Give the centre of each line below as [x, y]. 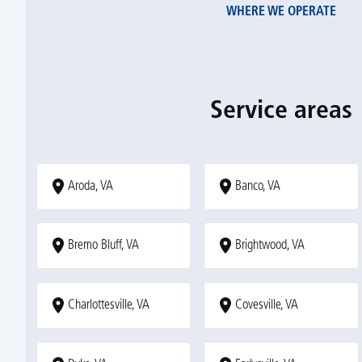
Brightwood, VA [270, 246]
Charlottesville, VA [108, 306]
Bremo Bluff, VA [103, 246]
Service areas [281, 111]
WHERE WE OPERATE [281, 13]
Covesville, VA [267, 306]
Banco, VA [258, 186]
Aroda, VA [90, 186]
